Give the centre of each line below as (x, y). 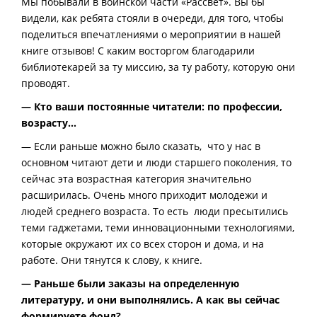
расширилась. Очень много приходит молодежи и (146, 195)
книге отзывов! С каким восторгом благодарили (138, 51)
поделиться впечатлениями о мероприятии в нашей (151, 35)
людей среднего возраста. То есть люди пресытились (155, 212)
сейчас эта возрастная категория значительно (136, 179)
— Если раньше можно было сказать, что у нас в (141, 146)
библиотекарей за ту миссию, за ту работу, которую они (158, 67)
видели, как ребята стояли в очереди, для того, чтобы (152, 18)
